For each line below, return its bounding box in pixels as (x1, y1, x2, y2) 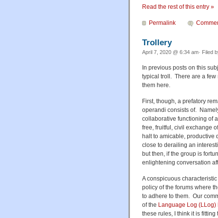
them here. (142, 81, 170, 89)
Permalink (149, 19, 176, 26)
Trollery (142, 37, 172, 47)
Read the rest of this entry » (142, 3, 214, 10)
